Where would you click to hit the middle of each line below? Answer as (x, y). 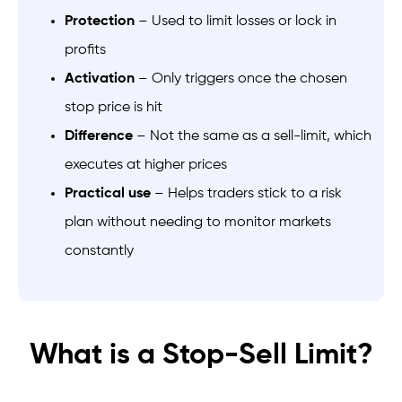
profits (85, 50)
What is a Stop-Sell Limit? (201, 355)
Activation (100, 79)
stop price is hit (114, 108)
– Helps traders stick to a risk (246, 194)
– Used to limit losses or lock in (236, 22)
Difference (99, 136)
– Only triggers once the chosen (241, 79)
